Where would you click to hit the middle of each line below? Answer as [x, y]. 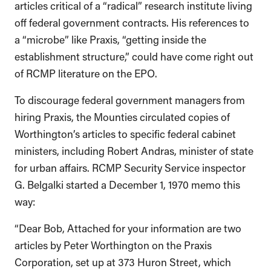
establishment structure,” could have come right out [134, 55]
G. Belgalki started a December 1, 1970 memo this [127, 184]
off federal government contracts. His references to [132, 21]
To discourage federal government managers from [130, 99]
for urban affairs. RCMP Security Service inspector [130, 167]
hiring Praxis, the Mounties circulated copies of [122, 116]
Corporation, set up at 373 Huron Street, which [123, 261]
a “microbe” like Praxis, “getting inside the [110, 38]
